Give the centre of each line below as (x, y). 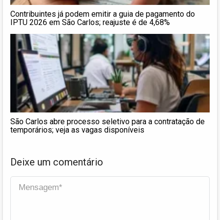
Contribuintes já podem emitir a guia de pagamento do (103, 14)
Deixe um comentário (57, 162)
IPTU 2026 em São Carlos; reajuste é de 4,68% (90, 22)
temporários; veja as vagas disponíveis (77, 130)
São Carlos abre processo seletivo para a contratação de (108, 121)
